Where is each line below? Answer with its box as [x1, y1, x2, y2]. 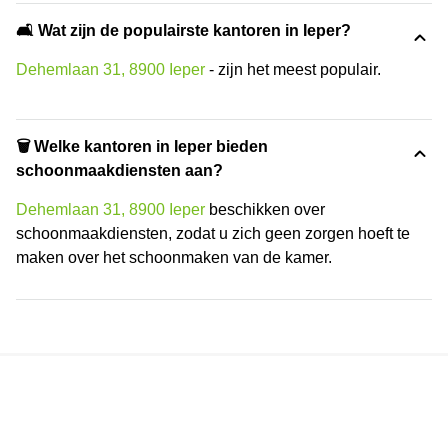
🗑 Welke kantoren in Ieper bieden [16, 138, 268, 156]
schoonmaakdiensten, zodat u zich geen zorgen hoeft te [16, 225, 410, 243]
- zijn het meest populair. [205, 61, 381, 79]
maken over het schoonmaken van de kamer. [16, 249, 332, 267]
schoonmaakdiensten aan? [16, 162, 223, 180]
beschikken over [205, 201, 325, 219]
